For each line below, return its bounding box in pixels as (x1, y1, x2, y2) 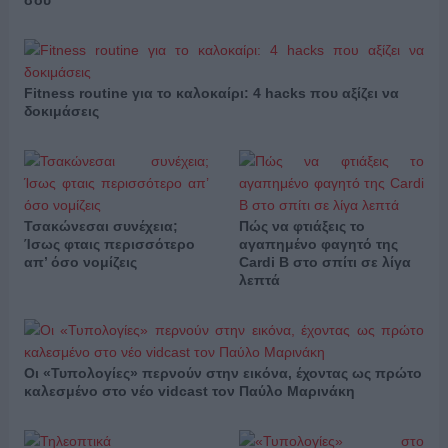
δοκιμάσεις (23, 103, 99, 120)
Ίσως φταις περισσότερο (23, 236, 195, 253)
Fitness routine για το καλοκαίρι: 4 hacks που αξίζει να (23, 85, 399, 102)
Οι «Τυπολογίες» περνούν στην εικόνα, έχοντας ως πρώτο (23, 365, 422, 382)
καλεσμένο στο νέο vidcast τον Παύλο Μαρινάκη (23, 383, 355, 400)
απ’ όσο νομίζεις (23, 254, 137, 271)
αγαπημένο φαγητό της (238, 236, 398, 253)
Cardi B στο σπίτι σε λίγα (238, 254, 411, 271)
